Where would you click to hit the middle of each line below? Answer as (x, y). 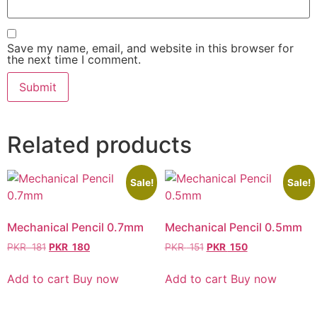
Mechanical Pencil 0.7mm (75, 227)
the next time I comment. (74, 59)
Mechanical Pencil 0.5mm (233, 227)
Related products (99, 144)
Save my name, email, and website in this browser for (150, 48)
